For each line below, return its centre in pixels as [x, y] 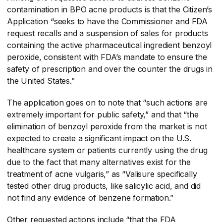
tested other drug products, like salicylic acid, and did [104, 186]
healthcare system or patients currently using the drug [107, 150]
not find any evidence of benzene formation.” [90, 197]
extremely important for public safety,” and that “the [103, 114]
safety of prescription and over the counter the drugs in [110, 69]
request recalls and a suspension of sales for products [108, 33]
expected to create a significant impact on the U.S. [99, 138]
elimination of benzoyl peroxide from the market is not [107, 126]
